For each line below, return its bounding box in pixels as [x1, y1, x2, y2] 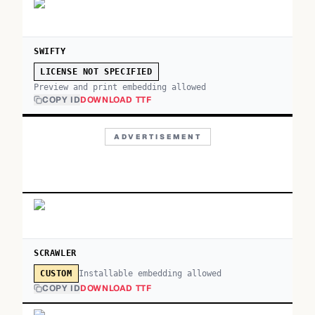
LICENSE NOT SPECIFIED [40, 67, 153, 77]
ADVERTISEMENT [113, 132, 202, 141]
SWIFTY [34, 46, 66, 56]
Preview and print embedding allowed [34, 82, 206, 92]
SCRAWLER [34, 248, 77, 258]
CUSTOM [40, 269, 72, 278]
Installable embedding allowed [78, 268, 221, 278]
